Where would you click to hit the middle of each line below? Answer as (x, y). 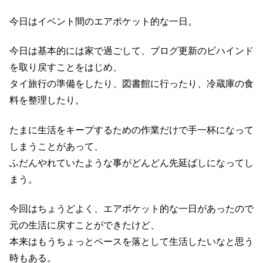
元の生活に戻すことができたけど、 (85, 225)
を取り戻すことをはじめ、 (66, 68)
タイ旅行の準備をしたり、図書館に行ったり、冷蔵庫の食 (131, 84)
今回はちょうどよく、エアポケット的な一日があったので (131, 209)
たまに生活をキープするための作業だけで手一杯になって (131, 130)
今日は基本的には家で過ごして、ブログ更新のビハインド (131, 51)
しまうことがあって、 (56, 146)
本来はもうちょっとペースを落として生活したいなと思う (131, 242)
